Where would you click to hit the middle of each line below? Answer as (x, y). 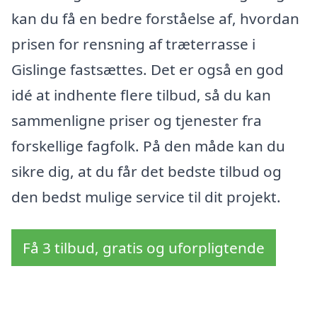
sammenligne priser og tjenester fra (137, 121)
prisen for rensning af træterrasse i (133, 44)
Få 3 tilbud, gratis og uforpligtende (144, 247)
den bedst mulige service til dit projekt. (146, 197)
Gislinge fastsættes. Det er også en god (148, 70)
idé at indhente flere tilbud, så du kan (141, 95)
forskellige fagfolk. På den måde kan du (148, 146)
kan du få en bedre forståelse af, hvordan (155, 19)
